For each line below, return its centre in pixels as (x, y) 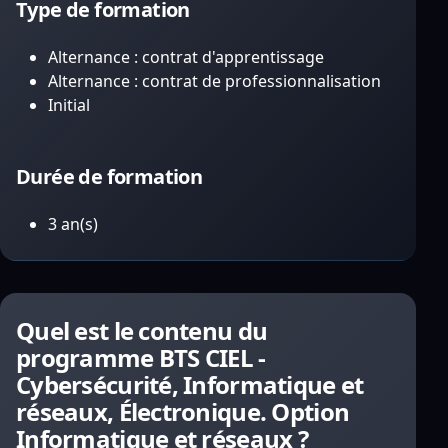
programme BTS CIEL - (141, 357)
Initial (69, 105)
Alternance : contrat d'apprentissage (186, 57)
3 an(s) (73, 224)
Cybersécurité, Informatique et (190, 384)
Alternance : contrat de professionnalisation (214, 81)
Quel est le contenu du (142, 330)
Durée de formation (109, 176)
